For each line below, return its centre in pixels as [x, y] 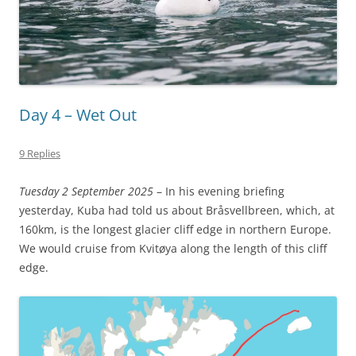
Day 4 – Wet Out [78, 114]
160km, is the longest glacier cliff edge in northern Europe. [177, 229]
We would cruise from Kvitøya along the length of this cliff [173, 248]
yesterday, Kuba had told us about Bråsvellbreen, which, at [177, 210]
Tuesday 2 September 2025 [86, 191]
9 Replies [40, 153]
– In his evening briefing [219, 191]
